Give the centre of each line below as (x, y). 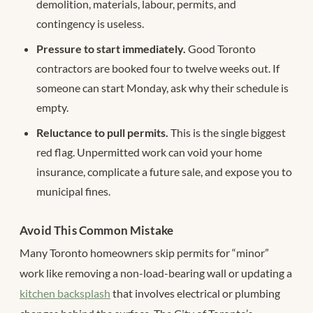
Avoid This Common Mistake (97, 231)
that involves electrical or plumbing (195, 293)
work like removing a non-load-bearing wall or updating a (156, 273)
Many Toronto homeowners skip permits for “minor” (144, 253)
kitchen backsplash (65, 293)
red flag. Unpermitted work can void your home (149, 152)
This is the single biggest (227, 133)
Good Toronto (221, 49)
